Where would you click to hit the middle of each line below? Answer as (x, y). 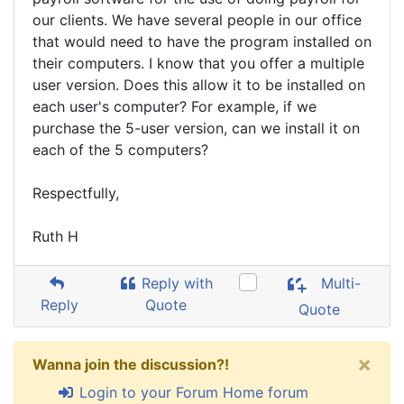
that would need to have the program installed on (202, 41)
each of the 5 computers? (120, 150)
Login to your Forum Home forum (191, 392)
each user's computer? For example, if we (174, 106)
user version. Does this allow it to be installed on (199, 85)
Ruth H (55, 236)
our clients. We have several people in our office (197, 20)
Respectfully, (76, 193)
